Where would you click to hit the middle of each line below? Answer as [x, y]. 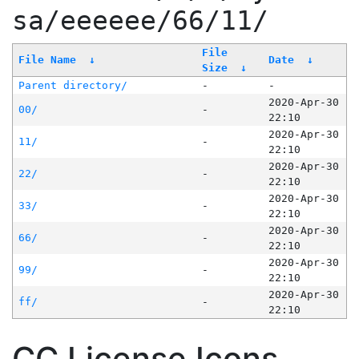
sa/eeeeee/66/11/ [140, 21]
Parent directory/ [73, 86]
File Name [47, 60]
